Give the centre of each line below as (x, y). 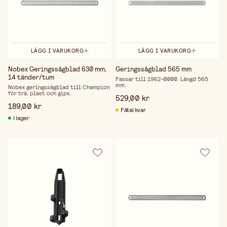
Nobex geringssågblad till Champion (59, 87)
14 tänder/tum (31, 77)
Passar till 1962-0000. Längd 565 (162, 79)
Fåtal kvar (133, 110)
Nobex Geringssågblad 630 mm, (57, 69)
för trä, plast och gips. (40, 93)
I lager (21, 118)
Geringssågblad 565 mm (153, 69)
